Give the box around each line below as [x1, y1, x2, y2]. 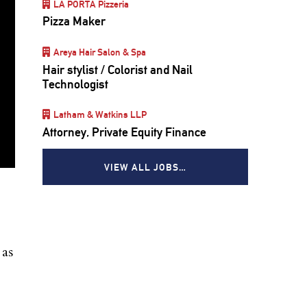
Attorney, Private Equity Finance [42, 124, 206, 139]
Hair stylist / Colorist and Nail [42, 62, 193, 77]
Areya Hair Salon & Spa [53, 46, 147, 58]
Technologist [42, 76, 108, 91]
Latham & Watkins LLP [53, 108, 147, 121]
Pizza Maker [42, 14, 106, 29]
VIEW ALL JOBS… [104, 160, 186, 173]
